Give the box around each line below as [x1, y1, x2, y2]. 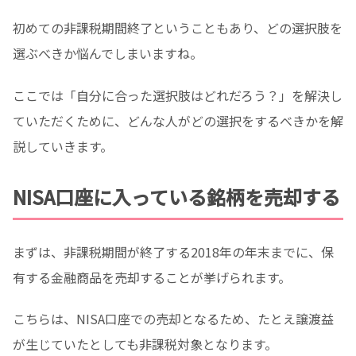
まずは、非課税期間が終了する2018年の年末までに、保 [13, 242, 334, 261]
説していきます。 [13, 136, 113, 156]
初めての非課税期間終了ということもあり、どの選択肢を [13, 17, 342, 37]
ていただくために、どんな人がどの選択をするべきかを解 [13, 110, 343, 130]
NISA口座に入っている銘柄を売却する [13, 182, 340, 211]
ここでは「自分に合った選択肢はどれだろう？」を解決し [13, 85, 342, 105]
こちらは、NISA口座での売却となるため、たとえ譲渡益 [13, 309, 334, 329]
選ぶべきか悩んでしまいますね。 [13, 43, 203, 63]
